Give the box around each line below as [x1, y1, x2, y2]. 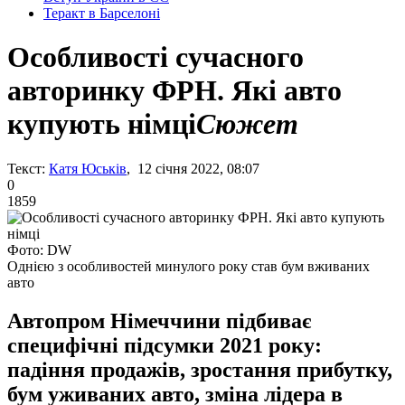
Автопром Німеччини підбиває [7, 308, 311, 333]
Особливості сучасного [7, 41, 304, 74]
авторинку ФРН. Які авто [7, 74, 342, 108]
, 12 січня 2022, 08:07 [127, 160, 259, 176]
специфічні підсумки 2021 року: [7, 333, 322, 357]
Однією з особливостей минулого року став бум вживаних [7, 258, 370, 274]
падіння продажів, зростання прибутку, [7, 357, 392, 381]
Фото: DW [7, 241, 71, 258]
